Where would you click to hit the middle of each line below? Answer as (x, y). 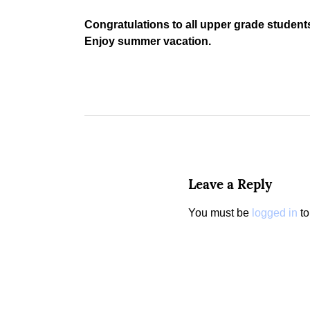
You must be (220, 213)
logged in (275, 213)
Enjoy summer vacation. (148, 42)
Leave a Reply (230, 184)
